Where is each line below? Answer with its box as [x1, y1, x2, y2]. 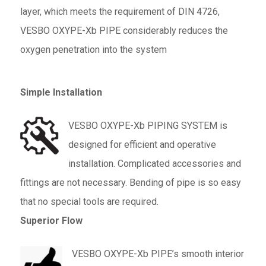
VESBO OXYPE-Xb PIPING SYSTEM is [68, 119, 227, 131]
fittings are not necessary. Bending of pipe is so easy [20, 176, 241, 188]
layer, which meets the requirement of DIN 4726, [20, 5, 220, 17]
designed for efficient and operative [68, 138, 216, 150]
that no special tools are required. [20, 195, 159, 207]
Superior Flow [20, 214, 83, 226]
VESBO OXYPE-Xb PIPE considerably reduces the [20, 24, 228, 36]
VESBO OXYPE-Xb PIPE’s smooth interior [71, 248, 244, 259]
